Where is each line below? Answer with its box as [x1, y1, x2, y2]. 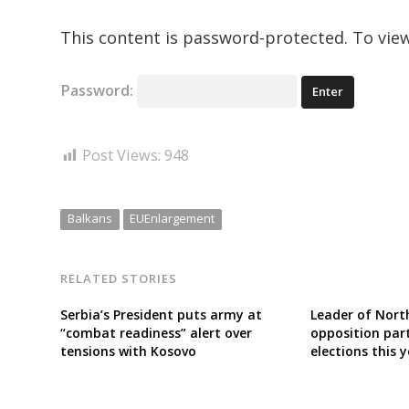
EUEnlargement [130, 210, 215, 227]
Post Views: [82, 145, 161, 166]
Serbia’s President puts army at [60, 305, 262, 323]
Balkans [67, 210, 112, 227]
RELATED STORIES [60, 270, 178, 288]
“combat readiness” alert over [60, 323, 252, 341]
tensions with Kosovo [60, 341, 196, 360]
